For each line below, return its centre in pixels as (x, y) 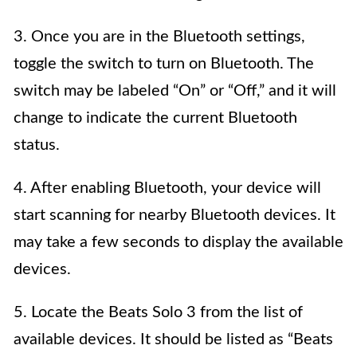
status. (37, 145)
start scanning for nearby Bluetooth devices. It (175, 216)
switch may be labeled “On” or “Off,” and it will (175, 91)
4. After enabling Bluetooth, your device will (167, 188)
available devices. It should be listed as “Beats (173, 340)
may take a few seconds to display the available (178, 243)
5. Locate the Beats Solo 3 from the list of (158, 313)
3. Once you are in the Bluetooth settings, (159, 37)
